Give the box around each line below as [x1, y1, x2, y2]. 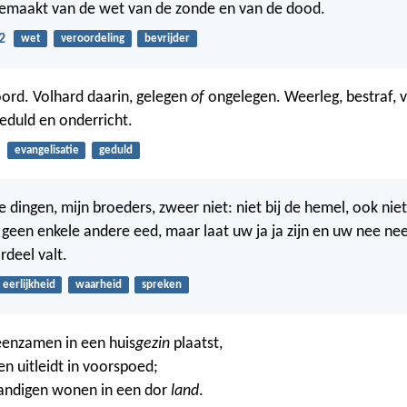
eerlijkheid [2, 279, 55, 292]
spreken [141, 279, 182, 292]
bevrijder [144, 33, 190, 45]
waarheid [74, 279, 122, 292]
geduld [98, 144, 133, 156]
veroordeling [60, 33, 124, 45]
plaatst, [170, 334, 223, 352]
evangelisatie [14, 144, 79, 156]
